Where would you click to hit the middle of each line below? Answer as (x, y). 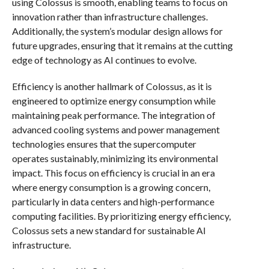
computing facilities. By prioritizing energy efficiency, (121, 216)
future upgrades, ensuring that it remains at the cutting (122, 45)
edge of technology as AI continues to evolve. (104, 60)
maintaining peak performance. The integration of (113, 115)
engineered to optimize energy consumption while (113, 101)
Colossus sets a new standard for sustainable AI (109, 230)
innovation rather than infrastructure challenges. (110, 17)
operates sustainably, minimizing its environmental (115, 158)
